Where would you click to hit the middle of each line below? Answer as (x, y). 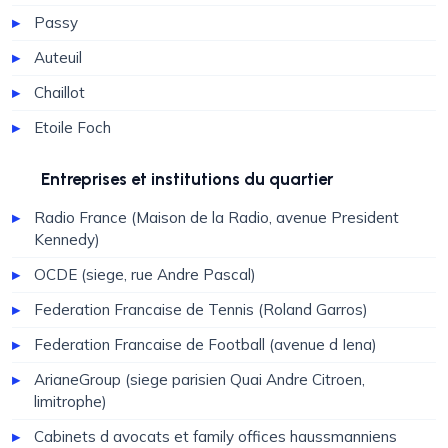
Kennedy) (67, 239)
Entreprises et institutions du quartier (187, 179)
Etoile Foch (72, 127)
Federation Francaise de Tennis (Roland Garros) (201, 309)
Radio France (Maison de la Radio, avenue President (216, 217)
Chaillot (59, 92)
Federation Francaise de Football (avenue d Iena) (205, 344)
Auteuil (58, 57)
